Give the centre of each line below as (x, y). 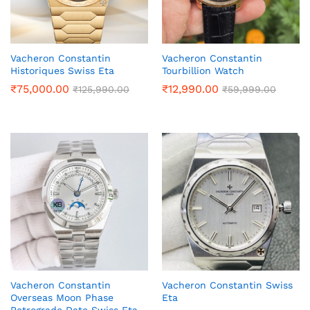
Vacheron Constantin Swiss (227, 285)
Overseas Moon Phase (62, 298)
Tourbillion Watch (203, 71)
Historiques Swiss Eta (62, 71)
